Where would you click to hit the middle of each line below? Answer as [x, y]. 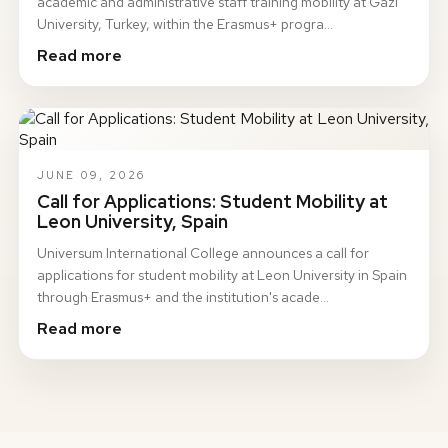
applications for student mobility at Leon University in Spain [222, 275]
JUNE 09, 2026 [91, 175]
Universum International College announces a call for [203, 253]
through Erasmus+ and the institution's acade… [183, 297]
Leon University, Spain [132, 221]
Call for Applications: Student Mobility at [212, 201]
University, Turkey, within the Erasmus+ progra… [185, 24]
